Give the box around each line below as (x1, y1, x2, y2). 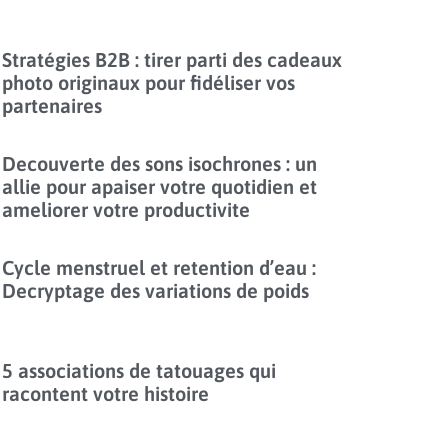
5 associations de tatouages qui (2, 358, 277, 382)
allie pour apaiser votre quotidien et (2, 175, 318, 199)
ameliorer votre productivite (2, 198, 251, 222)
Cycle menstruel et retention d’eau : (2, 256, 317, 280)
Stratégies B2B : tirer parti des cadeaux (2, 48, 343, 72)
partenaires (2, 94, 103, 118)
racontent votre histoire (2, 381, 210, 405)
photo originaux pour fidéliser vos (2, 71, 296, 95)
